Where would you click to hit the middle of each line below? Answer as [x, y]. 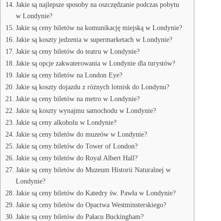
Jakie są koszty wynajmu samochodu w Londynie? [86, 110]
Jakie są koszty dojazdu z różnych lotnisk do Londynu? [92, 87]
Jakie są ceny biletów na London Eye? [69, 75]
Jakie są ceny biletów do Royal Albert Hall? [76, 158]
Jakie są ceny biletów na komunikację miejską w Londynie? [99, 28]
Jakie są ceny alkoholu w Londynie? [66, 122]
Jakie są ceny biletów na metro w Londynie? [77, 99]
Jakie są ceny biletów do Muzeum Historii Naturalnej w [93, 170]
